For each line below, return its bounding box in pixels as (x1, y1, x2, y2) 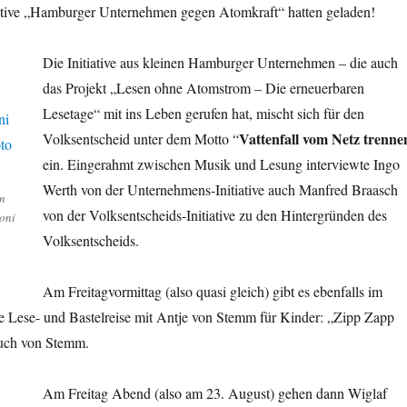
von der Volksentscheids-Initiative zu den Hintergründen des (42, 205, 387, 225)
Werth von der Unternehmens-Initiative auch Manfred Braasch (42, 180, 398, 200)
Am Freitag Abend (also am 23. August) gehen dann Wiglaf (42, 383, 387, 403)
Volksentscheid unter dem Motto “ (42, 129, 239, 149)
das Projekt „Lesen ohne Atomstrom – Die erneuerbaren (42, 78, 364, 98)
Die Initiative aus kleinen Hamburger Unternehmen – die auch (42, 53, 398, 73)
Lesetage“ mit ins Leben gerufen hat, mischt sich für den (42, 104, 364, 124)
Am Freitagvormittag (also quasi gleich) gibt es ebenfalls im (42, 282, 382, 302)
